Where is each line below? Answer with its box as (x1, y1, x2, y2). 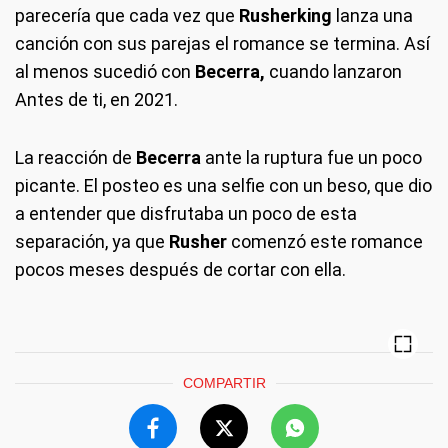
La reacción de (15, 147, 136, 168)
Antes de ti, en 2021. (15, 89, 178, 110)
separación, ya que (15, 231, 169, 252)
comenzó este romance (227, 231, 423, 252)
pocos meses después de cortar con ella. (15, 259, 346, 280)
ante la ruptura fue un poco (201, 147, 422, 168)
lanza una (332, 5, 413, 26)
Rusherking (239, 5, 332, 26)
